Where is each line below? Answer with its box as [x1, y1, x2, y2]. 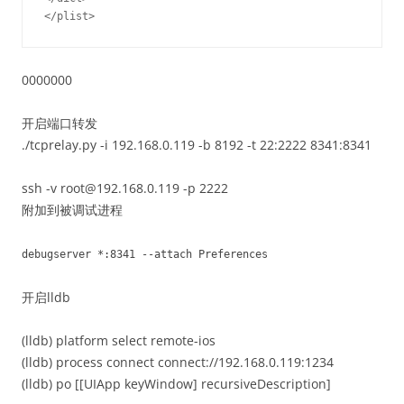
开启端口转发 [22, 115, 97, 132]
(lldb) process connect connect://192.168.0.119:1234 [22, 353, 334, 371]
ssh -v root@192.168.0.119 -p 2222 [22, 179, 228, 197]
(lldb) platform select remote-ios [22, 332, 216, 349]
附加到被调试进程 [22, 201, 123, 218]
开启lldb [22, 289, 70, 306]
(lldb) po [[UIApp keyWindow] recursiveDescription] [22, 375, 331, 392]
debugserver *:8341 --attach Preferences [22, 248, 268, 261]
